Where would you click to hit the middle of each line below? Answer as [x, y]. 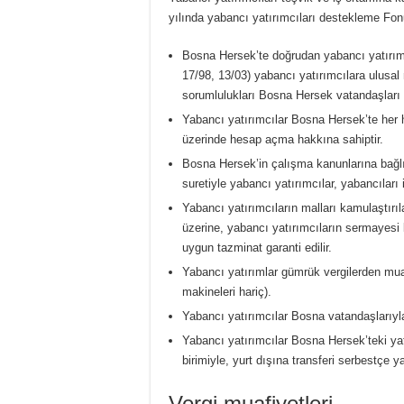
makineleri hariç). [227, 291]
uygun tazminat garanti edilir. [257, 247]
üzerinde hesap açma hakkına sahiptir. [283, 139]
